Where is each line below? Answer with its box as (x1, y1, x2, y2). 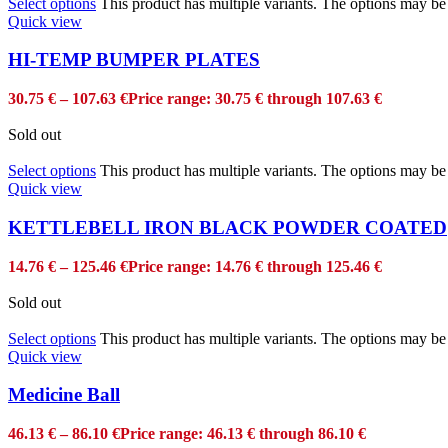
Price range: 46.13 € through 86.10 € (120, 424, 366, 442)
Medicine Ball (8, 384, 120, 406)
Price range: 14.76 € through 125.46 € (128, 257, 382, 275)
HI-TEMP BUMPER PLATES (8, 49, 260, 71)
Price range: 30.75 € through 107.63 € (128, 90, 382, 108)
